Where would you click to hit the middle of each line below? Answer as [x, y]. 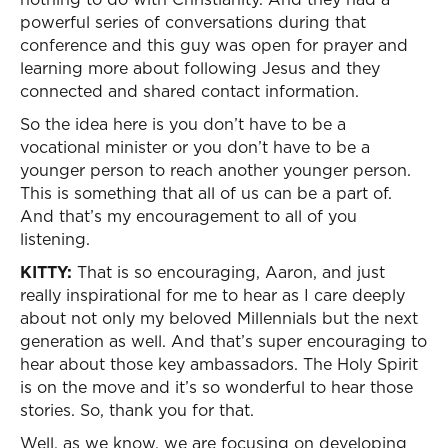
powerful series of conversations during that [193, 22]
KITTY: [46, 272]
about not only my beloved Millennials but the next [219, 318]
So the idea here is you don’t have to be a [183, 124]
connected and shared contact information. [189, 91]
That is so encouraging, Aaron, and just [228, 272]
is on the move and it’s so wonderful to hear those [216, 387]
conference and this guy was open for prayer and [214, 45]
